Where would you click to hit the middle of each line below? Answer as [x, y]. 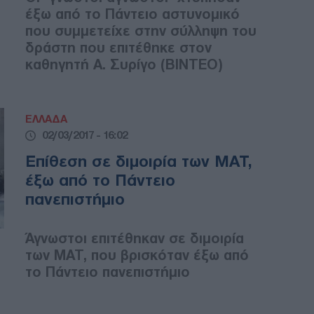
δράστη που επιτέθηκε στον [118, 48]
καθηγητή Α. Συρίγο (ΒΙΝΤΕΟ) [124, 65]
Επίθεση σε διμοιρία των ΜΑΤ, [139, 162]
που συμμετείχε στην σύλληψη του [141, 31]
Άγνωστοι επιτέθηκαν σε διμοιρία [135, 239]
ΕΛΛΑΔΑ [46, 120]
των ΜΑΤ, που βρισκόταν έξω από [137, 255]
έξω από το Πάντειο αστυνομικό [132, 14]
